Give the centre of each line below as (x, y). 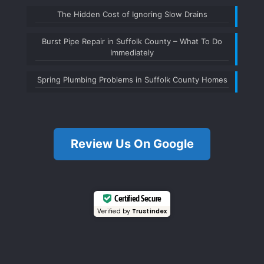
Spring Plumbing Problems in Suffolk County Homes (132, 80)
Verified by (115, 211)
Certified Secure (138, 199)
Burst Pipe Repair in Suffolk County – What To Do (132, 41)
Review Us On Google (132, 144)
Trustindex (150, 211)
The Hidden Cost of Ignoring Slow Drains (132, 14)
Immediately (132, 52)
